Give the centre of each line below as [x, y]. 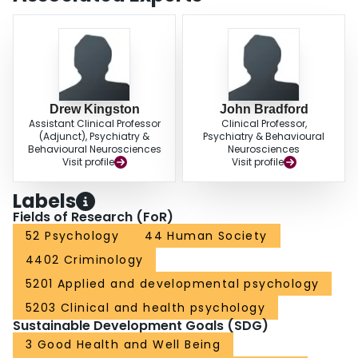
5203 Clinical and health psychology [145, 308]
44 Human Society [206, 236]
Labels [44, 201]
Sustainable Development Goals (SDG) [141, 326]
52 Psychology [73, 236]
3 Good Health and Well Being [123, 345]
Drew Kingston [94, 109]
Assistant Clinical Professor [94, 124]
